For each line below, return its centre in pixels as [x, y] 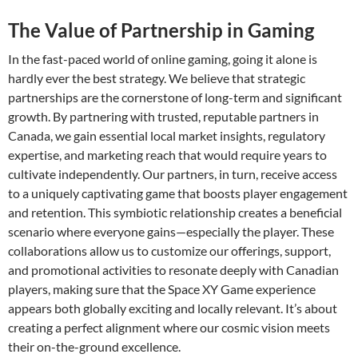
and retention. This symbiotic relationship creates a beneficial [175, 212]
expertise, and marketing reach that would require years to [167, 154]
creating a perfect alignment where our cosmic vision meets [169, 327]
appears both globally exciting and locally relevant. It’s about [173, 308]
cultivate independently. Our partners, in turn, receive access [173, 173]
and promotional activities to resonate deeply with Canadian [173, 269]
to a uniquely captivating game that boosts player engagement [178, 193]
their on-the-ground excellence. [94, 346]
